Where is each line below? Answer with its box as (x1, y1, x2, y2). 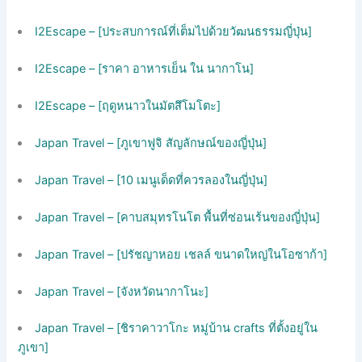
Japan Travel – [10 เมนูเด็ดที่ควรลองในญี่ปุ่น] (35, 172, 268, 187)
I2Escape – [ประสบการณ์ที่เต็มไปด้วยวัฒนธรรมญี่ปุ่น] (35, 24, 313, 40)
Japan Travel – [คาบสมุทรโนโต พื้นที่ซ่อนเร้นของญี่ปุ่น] (35, 209, 321, 225)
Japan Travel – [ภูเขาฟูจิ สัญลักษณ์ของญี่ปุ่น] (35, 136, 267, 151)
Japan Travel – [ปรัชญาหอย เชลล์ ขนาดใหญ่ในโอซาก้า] (35, 246, 328, 262)
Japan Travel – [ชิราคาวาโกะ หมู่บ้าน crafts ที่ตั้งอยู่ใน (35, 321, 318, 336)
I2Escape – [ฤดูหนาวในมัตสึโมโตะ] (35, 99, 221, 114)
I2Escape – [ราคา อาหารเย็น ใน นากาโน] (35, 61, 255, 77)
